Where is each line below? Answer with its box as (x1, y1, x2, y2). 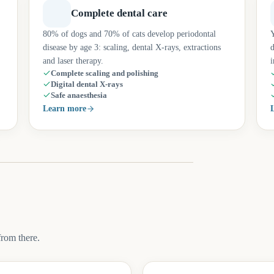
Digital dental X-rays (51, 80, 124, 89)
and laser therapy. (43, 56, 104, 65)
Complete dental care (71, 7, 168, 19)
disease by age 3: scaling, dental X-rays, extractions (43, 43, 221, 52)
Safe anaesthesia (51, 91, 108, 100)
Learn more (43, 104, 87, 113)
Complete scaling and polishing (51, 69, 159, 78)
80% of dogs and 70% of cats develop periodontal (43, 29, 217, 39)
